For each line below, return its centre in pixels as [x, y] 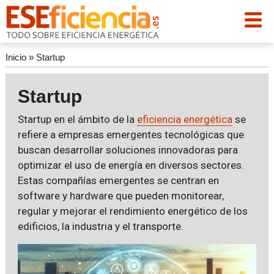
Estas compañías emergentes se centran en [118, 180]
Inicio [16, 57]
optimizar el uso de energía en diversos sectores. [131, 165]
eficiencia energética [184, 119]
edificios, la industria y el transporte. [100, 226]
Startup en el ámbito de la [77, 119]
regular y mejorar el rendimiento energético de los [132, 211]
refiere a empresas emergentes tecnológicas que [131, 135]
